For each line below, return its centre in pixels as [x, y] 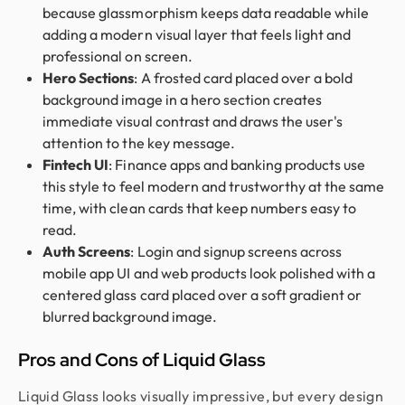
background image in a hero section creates [183, 99]
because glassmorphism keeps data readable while [206, 12]
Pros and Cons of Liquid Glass [142, 359]
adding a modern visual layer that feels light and [197, 34]
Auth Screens [87, 251]
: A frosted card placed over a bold [244, 77]
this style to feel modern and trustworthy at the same [214, 186]
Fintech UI [76, 164]
